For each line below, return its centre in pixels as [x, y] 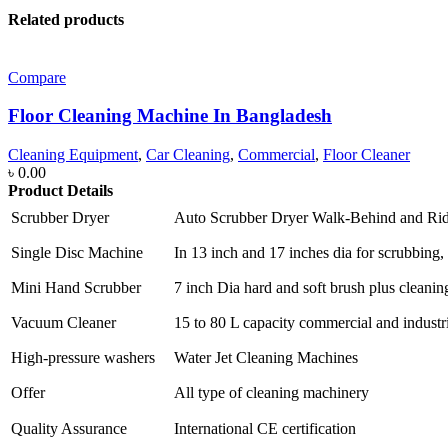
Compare [37, 77]
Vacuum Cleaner [63, 322]
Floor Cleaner [366, 154]
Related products [66, 20]
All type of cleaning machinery [271, 392]
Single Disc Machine [77, 252]
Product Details [60, 190]
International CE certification [265, 428]
